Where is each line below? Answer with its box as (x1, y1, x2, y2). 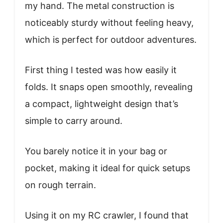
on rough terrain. (25, 180, 96, 190)
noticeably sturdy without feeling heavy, (25, 17, 194, 28)
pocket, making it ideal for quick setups (25, 163, 190, 173)
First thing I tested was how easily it (25, 65, 177, 75)
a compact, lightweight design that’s (25, 99, 178, 109)
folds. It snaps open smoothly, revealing (25, 82, 193, 92)
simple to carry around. (25, 115, 122, 126)
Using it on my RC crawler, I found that (25, 210, 189, 221)
